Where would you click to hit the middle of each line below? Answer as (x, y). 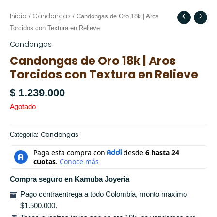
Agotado (23, 107)
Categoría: (25, 134)
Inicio (18, 16)
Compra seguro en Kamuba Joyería (70, 179)
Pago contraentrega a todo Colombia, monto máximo (103, 194)
